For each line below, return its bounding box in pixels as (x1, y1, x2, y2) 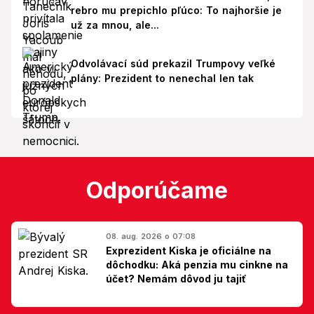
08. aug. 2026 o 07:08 (106, 231, 196, 241)
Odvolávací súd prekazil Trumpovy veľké (70, 57, 275, 70)
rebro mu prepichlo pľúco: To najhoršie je (70, 4, 282, 17)
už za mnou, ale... (70, 19, 159, 32)
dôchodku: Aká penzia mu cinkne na (106, 258, 288, 271)
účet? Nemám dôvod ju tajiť (106, 272, 246, 285)
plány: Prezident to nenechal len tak (70, 72, 254, 85)
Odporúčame (86, 176, 228, 204)
